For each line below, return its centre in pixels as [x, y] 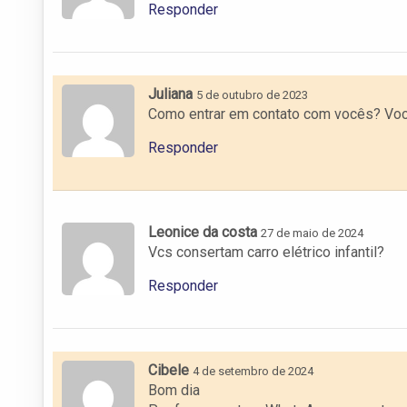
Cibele [169, 370]
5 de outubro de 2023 [252, 94]
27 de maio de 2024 [312, 233]
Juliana [170, 94]
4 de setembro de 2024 [253, 371]
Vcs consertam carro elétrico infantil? [266, 252]
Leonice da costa [203, 232]
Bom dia [174, 390]
